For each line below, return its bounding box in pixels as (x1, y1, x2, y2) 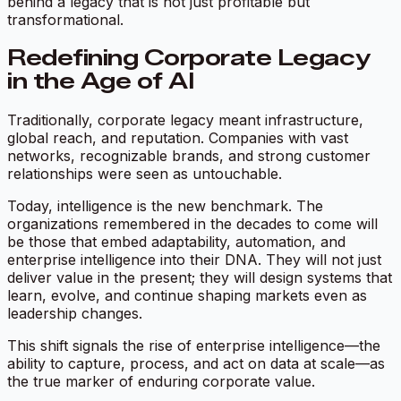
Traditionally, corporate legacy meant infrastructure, (7, 110, 363, 129)
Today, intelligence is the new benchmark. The (7, 196, 323, 215)
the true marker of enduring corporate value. (7, 371, 315, 390)
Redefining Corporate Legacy (7, 44, 371, 71)
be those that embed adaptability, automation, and (7, 232, 346, 251)
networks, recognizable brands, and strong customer (7, 146, 371, 165)
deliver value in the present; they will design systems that (7, 268, 392, 286)
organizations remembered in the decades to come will (7, 214, 378, 233)
